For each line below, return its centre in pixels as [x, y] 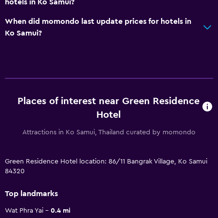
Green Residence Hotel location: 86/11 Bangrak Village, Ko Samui [106, 161]
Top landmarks [31, 193]
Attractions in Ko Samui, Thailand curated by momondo [109, 132]
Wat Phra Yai [24, 210]
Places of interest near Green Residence [108, 101]
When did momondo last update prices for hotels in [98, 21]
